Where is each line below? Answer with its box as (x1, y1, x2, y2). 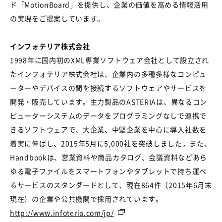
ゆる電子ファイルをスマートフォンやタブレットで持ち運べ (10, 166, 207, 176)
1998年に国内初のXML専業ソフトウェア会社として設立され (10, 55, 209, 65)
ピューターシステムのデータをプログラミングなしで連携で (10, 110, 207, 120)
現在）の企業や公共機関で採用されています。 (10, 193, 163, 204)
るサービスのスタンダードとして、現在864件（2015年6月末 (10, 179, 212, 190)
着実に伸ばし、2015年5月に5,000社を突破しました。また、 (10, 138, 212, 148)
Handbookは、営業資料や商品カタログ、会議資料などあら (10, 152, 207, 162)
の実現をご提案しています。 (10, 13, 105, 23)
